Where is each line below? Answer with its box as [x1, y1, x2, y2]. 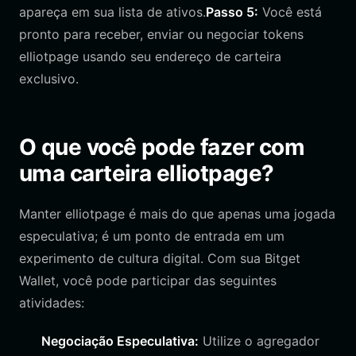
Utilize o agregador [199, 333, 319, 349]
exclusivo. [19, 71, 79, 87]
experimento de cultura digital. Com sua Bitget [19, 250, 300, 266]
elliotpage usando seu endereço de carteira [19, 48, 281, 64]
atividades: [19, 295, 84, 311]
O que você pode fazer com [19, 133, 305, 161]
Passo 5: [206, 4, 258, 20]
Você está [258, 4, 322, 20]
